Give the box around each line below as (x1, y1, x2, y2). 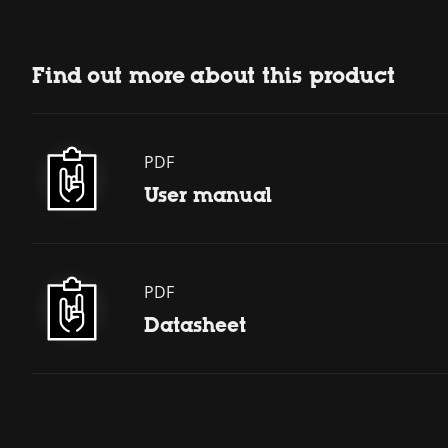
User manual (144, 184, 272, 207)
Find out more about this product (32, 63, 395, 89)
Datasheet (144, 314, 246, 337)
